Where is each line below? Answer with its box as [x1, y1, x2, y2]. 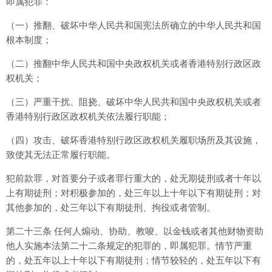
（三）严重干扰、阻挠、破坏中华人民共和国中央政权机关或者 [6, 97, 261, 107]
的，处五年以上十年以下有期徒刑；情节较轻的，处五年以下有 [6, 255, 261, 265]
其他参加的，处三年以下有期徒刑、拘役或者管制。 [6, 202, 216, 212]
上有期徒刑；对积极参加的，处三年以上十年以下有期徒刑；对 [6, 188, 261, 198]
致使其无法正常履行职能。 [6, 149, 115, 160]
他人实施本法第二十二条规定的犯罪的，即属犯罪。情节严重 [6, 240, 252, 251]
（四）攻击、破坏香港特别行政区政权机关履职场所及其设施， [6, 135, 261, 145]
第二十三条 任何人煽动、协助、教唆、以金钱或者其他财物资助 [6, 226, 263, 236]
